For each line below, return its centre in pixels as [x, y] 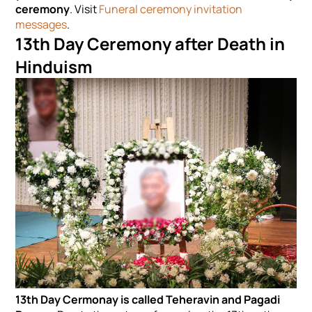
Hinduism [54, 67]
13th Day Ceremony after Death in [150, 44]
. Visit [85, 9]
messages [41, 25]
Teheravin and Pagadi [223, 300]
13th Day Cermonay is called [90, 300]
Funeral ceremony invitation [171, 9]
